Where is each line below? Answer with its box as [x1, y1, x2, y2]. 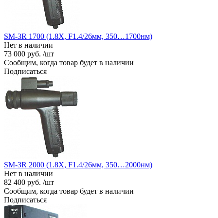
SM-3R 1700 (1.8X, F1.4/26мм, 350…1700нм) [4, 32, 152, 40]
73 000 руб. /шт [4, 49, 54, 58]
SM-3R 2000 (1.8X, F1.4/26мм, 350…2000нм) [4, 160, 152, 169]
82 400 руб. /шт [4, 178, 54, 186]
